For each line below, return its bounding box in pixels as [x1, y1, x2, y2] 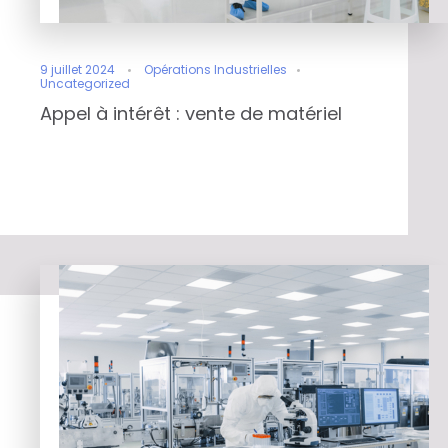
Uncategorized [40, 74, 130, 92]
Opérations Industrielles [144, 60, 287, 78]
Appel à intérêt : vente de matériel [40, 100, 342, 126]
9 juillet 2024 [40, 60, 115, 78]
